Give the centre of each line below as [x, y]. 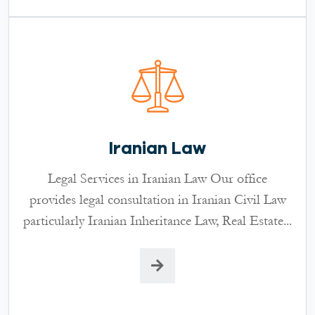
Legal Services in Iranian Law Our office [157, 178]
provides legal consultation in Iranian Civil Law [157, 199]
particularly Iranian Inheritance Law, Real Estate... [157, 220]
